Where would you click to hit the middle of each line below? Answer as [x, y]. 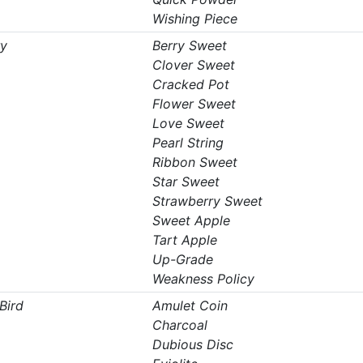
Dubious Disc [192, 344]
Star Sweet [186, 181]
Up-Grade [182, 259]
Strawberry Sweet [207, 201]
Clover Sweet [193, 65]
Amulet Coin [190, 305]
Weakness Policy [203, 279]
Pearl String [188, 143]
